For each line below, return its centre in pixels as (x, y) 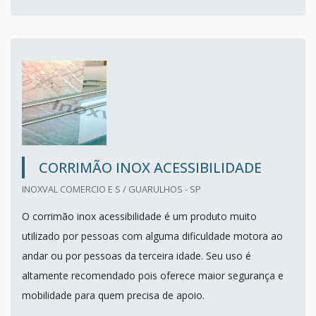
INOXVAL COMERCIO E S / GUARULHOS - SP (111, 189)
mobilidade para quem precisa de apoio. (113, 295)
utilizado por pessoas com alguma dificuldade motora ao (152, 236)
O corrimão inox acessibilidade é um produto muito (139, 216)
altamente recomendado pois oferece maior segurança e (153, 275)
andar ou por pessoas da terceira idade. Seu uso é (136, 255)
